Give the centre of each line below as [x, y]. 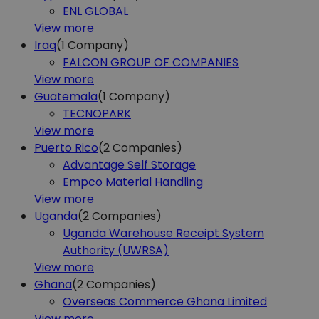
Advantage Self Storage [129, 164]
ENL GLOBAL [95, 11]
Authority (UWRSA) [116, 250]
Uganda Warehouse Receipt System [163, 233]
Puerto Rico [66, 147]
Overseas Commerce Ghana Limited [165, 301]
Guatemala [66, 96]
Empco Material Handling [133, 182]
